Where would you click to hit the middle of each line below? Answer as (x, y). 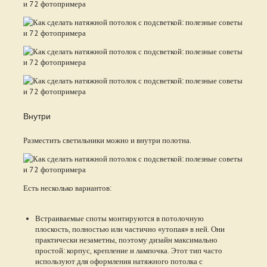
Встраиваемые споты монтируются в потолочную (119, 218)
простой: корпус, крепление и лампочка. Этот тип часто (128, 250)
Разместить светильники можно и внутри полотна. (107, 140)
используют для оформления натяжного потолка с (119, 261)
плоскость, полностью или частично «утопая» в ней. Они (130, 229)
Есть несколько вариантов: (67, 187)
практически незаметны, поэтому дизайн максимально (126, 239)
